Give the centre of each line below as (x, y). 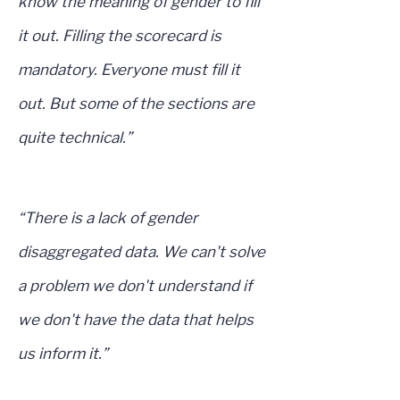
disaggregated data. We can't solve (142, 252)
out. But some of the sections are (136, 104)
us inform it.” (63, 354)
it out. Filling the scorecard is (120, 36)
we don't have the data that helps (136, 320)
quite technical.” (75, 138)
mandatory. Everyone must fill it (129, 70)
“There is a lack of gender (108, 218)
